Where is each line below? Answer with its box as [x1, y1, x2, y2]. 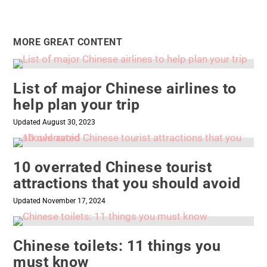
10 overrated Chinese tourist [13, 159, 212, 176]
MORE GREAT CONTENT [13, 36, 123, 48]
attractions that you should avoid [13, 175, 241, 193]
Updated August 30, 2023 [13, 118, 96, 127]
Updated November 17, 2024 [13, 197, 106, 206]
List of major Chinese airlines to [13, 80, 237, 98]
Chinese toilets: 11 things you [13, 237, 221, 255]
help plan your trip [13, 96, 140, 114]
